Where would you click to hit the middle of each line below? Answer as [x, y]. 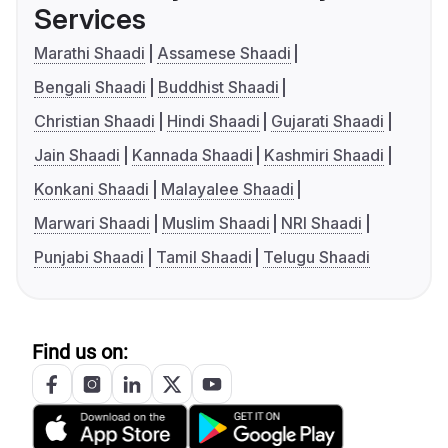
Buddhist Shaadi [218, 87]
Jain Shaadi [77, 155]
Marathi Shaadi [89, 53]
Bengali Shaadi [90, 87]
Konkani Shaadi [91, 189]
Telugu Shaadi [317, 257]
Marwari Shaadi [92, 223]
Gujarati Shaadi [328, 121]
